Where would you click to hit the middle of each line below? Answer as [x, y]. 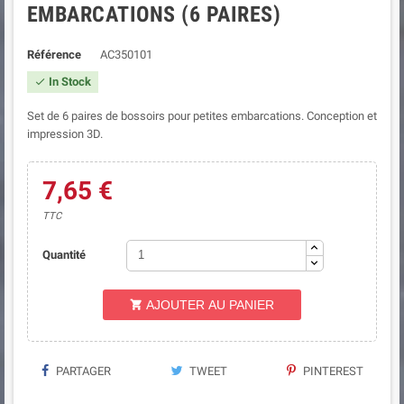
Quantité [64, 255]
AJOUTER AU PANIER [210, 304]
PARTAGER [83, 371]
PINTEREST [331, 371]
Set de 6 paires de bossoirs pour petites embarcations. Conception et [202, 115]
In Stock [69, 81]
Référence [54, 54]
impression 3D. [65, 133]
